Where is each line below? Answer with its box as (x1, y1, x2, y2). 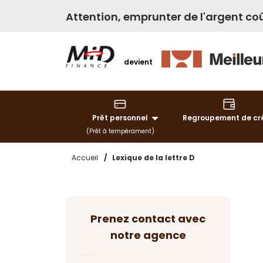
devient (123, 57, 153, 68)
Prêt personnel (92, 113, 149, 123)
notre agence (110, 228, 186, 242)
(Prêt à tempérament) (86, 127, 154, 136)
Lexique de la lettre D (112, 153, 195, 163)
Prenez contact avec (90, 211, 205, 226)
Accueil (72, 153, 98, 163)
